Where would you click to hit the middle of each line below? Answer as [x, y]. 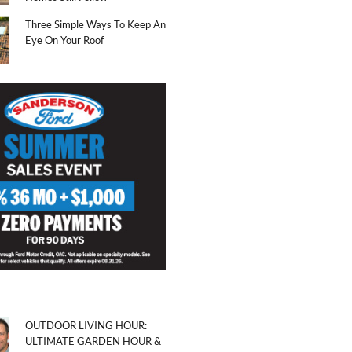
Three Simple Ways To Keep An [95, 25]
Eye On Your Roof [64, 40]
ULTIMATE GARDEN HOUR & [93, 341]
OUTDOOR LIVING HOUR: [86, 325]
